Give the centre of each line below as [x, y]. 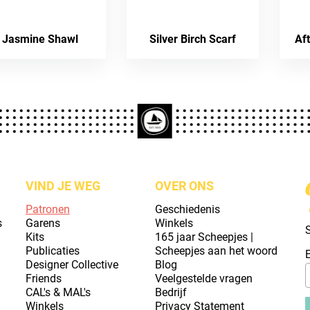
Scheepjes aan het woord [216, 251]
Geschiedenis [187, 209]
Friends [43, 279]
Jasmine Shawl [40, 39]
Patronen [47, 209]
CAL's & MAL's [58, 292]
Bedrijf [171, 292]
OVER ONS [184, 186]
